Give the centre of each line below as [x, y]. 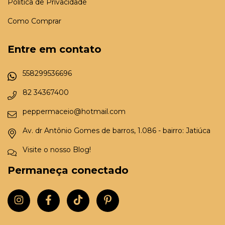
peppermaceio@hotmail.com [74, 111]
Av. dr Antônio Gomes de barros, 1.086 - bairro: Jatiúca [117, 130]
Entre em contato [54, 49]
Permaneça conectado [68, 170]
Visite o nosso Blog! [57, 149]
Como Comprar [34, 21]
